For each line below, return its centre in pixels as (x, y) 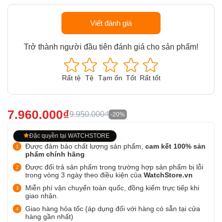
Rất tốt (150, 78)
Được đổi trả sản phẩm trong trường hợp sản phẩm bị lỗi (114, 167)
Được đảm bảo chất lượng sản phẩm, (85, 146)
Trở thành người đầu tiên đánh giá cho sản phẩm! (111, 47)
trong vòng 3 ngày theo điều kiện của (84, 175)
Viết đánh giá (111, 23)
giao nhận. (42, 196)
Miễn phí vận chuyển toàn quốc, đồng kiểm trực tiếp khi (112, 188)
